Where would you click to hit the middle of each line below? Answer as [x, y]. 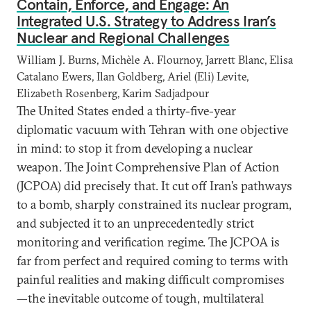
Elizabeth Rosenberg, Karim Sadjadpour [113, 93]
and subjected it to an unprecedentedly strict [135, 223]
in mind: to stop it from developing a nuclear [135, 148]
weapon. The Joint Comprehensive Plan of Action [148, 167]
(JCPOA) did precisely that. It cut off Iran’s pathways [154, 186]
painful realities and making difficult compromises [151, 279]
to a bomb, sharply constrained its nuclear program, [154, 204]
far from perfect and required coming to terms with [153, 261]
